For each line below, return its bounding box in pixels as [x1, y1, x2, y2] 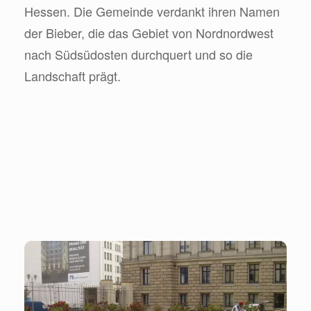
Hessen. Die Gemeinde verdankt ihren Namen [24, 1, 280, 20]
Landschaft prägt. [24, 66, 121, 85]
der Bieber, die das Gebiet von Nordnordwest [24, 23, 274, 42]
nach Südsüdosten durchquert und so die [24, 44, 253, 63]
